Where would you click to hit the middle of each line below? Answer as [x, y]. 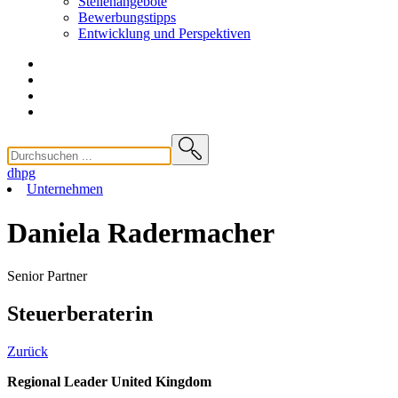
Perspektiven [215, 34]
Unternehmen [65, 189]
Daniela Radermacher [141, 232]
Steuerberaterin [80, 313]
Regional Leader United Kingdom [109, 381]
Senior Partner [47, 275]
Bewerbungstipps [127, 18]
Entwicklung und [128, 34]
